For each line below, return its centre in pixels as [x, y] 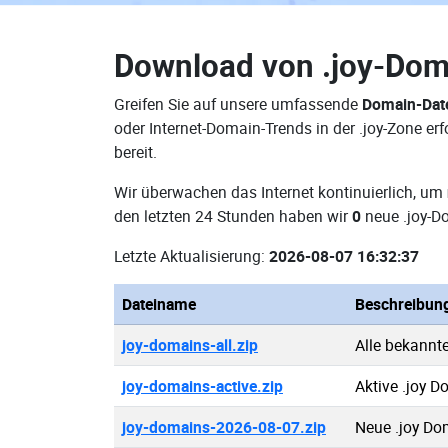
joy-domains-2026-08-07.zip [224, 427]
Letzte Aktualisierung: [191, 256]
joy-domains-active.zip [202, 386]
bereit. [135, 152]
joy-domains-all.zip [190, 345]
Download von [218, 65]
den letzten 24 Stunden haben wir [233, 216]
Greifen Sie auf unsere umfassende [238, 104]
